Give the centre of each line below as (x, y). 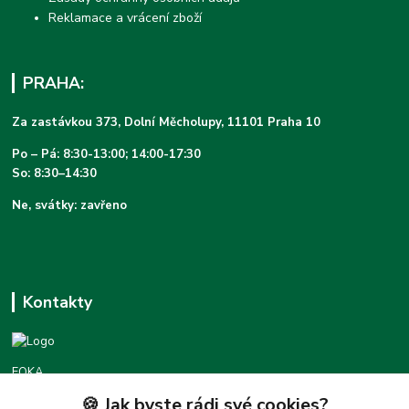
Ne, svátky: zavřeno (70, 205)
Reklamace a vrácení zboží (126, 18)
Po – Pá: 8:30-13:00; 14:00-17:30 (107, 154)
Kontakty (57, 302)
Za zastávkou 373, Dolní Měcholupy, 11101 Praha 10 (167, 122)
